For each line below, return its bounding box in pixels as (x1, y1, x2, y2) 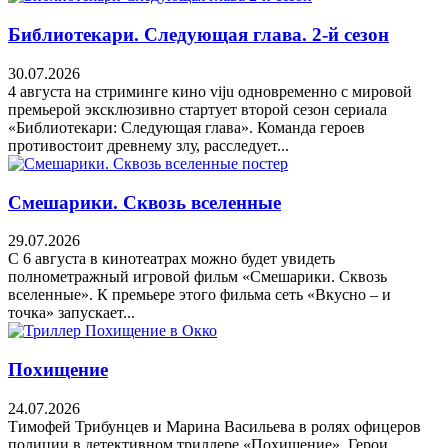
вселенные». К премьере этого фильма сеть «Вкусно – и (8, 286, 391, 304)
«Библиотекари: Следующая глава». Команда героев (8, 118, 365, 136)
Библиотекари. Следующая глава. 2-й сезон (8, 24, 389, 46)
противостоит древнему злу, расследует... (8, 136, 289, 154)
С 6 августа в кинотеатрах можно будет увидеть (8, 250, 335, 268)
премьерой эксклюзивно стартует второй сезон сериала (8, 100, 387, 118)
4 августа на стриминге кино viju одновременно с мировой (8, 82, 412, 100)
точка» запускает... (8, 304, 135, 322)
